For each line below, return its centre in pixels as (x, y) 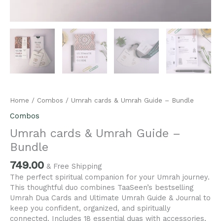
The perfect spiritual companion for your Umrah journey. (110, 177)
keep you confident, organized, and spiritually (90, 208)
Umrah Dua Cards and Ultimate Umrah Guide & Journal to (110, 198)
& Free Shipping (74, 166)
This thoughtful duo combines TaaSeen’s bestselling (102, 188)
